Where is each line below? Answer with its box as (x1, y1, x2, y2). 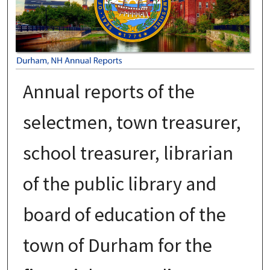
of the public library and (22, 171, 216, 196)
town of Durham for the (22, 233, 212, 257)
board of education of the (22, 202, 226, 227)
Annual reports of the (22, 79, 195, 104)
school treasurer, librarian (22, 140, 233, 165)
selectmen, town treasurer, (22, 110, 241, 134)
